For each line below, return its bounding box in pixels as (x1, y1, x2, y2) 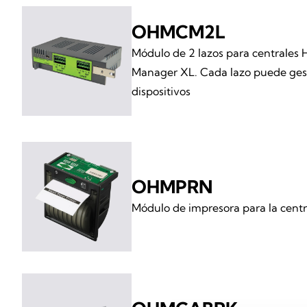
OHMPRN (132, 175, 212, 199)
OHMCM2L (132, 21, 225, 44)
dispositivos (132, 84, 191, 99)
